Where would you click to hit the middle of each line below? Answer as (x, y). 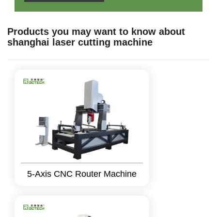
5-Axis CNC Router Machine (82, 174)
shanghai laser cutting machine (80, 42)
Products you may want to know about (96, 31)
